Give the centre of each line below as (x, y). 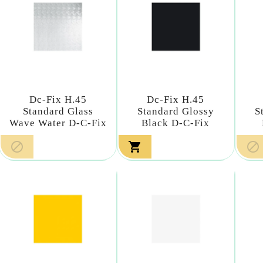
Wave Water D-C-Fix (58, 123)
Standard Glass (58, 111)
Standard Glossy (176, 111)
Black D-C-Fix (176, 123)
